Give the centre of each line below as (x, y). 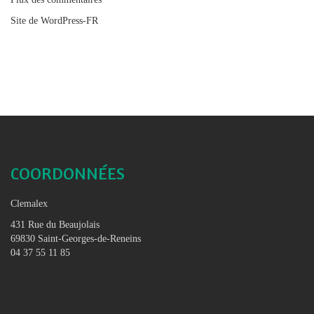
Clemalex (29, 203)
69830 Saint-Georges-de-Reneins (76, 238)
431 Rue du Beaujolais (55, 224)
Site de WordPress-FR (54, 20)
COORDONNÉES (68, 173)
